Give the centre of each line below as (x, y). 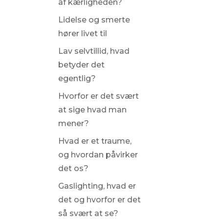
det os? (73, 168)
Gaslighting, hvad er (97, 186)
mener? (73, 123)
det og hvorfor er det (99, 200)
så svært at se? (88, 213)
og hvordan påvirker (98, 155)
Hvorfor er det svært (98, 96)
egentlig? (77, 78)
